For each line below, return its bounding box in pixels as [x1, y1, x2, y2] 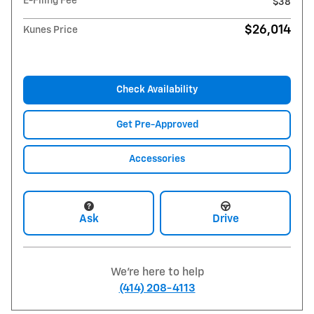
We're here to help [110, 267, 204, 278]
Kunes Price [23, 25, 78, 35]
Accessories [129, 154, 185, 165]
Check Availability [116, 84, 198, 95]
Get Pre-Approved [116, 119, 198, 130]
